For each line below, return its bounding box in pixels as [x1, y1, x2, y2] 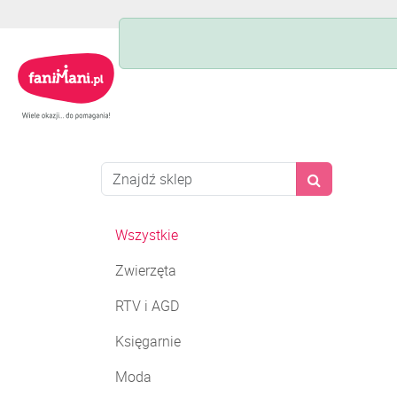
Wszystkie [115, 225, 178, 245]
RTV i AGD [115, 296, 179, 315]
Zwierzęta [115, 261, 176, 280]
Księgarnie [115, 331, 181, 351]
